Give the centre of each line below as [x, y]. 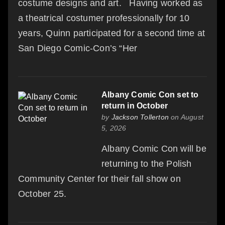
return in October [135, 105]
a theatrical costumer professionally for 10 [104, 18]
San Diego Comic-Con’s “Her [78, 48]
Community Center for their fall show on [99, 179]
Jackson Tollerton [140, 117]
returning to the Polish [147, 163]
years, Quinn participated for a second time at [112, 33]
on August [186, 117]
